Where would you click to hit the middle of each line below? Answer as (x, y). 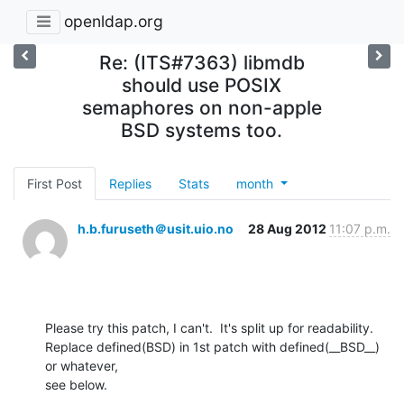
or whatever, (82, 365)
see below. (76, 384)
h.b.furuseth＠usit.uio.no (156, 228)
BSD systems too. (202, 130)
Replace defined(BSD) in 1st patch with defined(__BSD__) (212, 346)
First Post (55, 183)
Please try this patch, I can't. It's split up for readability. (209, 327)
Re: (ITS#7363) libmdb (202, 62)
